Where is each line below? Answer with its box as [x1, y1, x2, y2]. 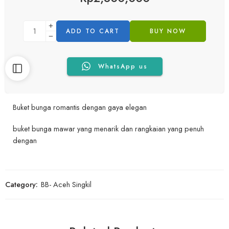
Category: [5, 179, 38, 190]
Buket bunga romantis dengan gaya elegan [13, 101, 147, 112]
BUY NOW [149, 26, 186, 36]
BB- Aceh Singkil [41, 179, 91, 190]
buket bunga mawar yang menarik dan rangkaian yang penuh [13, 123, 204, 134]
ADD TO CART [66, 26, 120, 36]
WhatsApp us [98, 61, 148, 71]
